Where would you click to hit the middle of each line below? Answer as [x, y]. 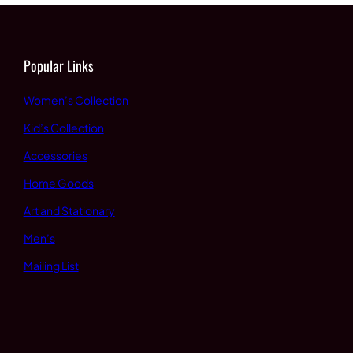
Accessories [55, 156]
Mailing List [51, 266]
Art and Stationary [69, 211]
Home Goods [58, 183]
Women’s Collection [76, 100]
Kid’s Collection [63, 128]
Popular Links [58, 66]
